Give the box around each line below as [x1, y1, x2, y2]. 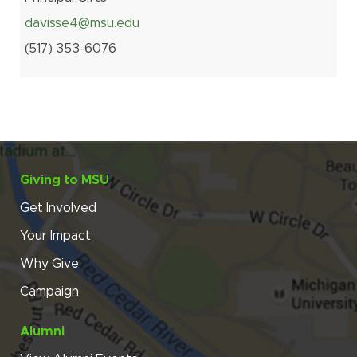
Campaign [20, 285, 79, 299]
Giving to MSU [20, 174, 109, 187]
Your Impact [20, 229, 91, 243]
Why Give [20, 257, 79, 271]
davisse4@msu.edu [24, 17, 139, 30]
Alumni [20, 325, 65, 339]
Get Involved [20, 202, 96, 215]
